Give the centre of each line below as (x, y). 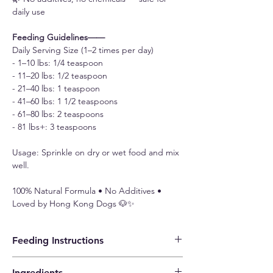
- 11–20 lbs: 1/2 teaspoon (62, 76)
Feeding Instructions (58, 241)
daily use (31, 12)
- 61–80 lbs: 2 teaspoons (60, 114)
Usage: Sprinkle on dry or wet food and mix (96, 153)
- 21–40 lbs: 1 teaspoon (58, 89)
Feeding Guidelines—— (58, 37)
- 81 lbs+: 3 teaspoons (57, 127)
